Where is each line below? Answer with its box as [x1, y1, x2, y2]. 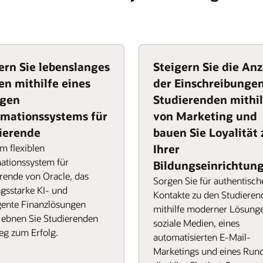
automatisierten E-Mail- [153, 231, 251, 243]
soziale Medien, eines [153, 217, 240, 229]
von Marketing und [153, 109, 257, 123]
